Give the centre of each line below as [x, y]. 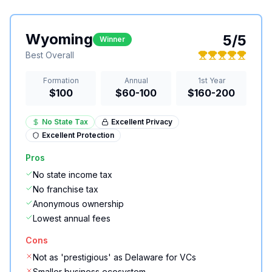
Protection [94, 135]
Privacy [158, 122]
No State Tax [65, 122]
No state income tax [73, 175]
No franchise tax [66, 189]
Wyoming [59, 39]
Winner [112, 39]
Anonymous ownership [78, 204]
